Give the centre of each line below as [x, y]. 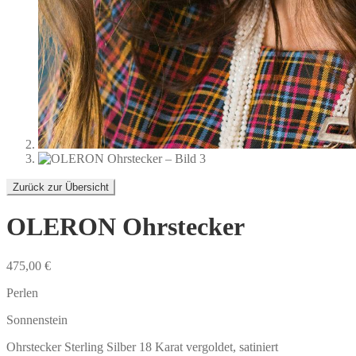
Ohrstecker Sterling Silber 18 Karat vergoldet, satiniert [142, 346]
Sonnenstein [37, 319]
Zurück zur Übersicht [61, 187]
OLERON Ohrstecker [126, 227]
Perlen [22, 292]
